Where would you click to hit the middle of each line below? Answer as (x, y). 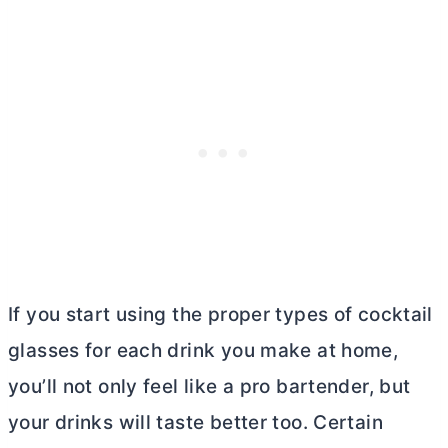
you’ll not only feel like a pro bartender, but (209, 386)
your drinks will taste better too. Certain (195, 422)
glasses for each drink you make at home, (203, 350)
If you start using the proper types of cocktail (220, 314)
